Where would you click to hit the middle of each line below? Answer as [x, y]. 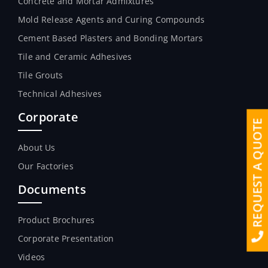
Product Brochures [57, 220]
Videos [32, 257]
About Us [37, 147]
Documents [52, 189]
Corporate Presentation [66, 238]
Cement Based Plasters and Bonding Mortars [111, 38]
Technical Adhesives [60, 94]
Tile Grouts [41, 75]
